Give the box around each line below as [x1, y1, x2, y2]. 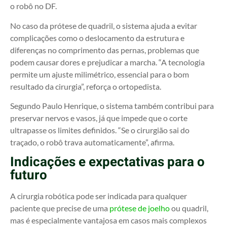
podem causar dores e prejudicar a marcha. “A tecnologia [10, 57, 205, 67]
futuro [10, 166, 47, 185]
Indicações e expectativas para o [10, 153, 205, 172]
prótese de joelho [109, 203, 170, 213]
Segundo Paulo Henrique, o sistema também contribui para [10, 100, 214, 110]
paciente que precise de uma [10, 203, 109, 213]
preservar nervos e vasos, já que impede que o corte [10, 112, 187, 123]
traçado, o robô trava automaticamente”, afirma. [10, 137, 174, 147]
